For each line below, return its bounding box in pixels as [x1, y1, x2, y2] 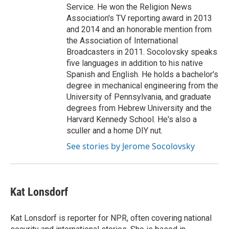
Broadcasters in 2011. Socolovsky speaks [66, 47, 217, 57]
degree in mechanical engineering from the [66, 81, 218, 90]
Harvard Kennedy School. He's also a [66, 114, 197, 124]
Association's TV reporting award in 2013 [66, 13, 212, 23]
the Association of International [66, 36, 178, 45]
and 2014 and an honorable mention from [66, 25, 212, 34]
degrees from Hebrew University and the [66, 103, 212, 113]
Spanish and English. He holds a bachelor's [66, 70, 218, 79]
